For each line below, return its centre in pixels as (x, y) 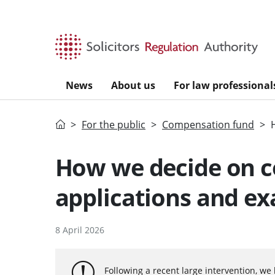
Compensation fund (208, 124)
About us (133, 85)
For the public (114, 124)
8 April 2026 (79, 230)
